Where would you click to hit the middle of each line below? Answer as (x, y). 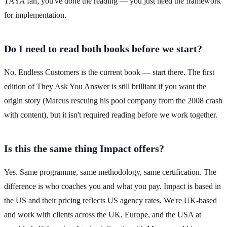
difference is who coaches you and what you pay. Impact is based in (112, 186)
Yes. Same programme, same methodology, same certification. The (110, 172)
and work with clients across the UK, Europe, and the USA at (103, 215)
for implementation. (35, 15)
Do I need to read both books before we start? (103, 49)
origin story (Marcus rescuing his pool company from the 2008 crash (113, 101)
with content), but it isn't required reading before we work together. (111, 115)
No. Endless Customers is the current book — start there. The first (109, 72)
